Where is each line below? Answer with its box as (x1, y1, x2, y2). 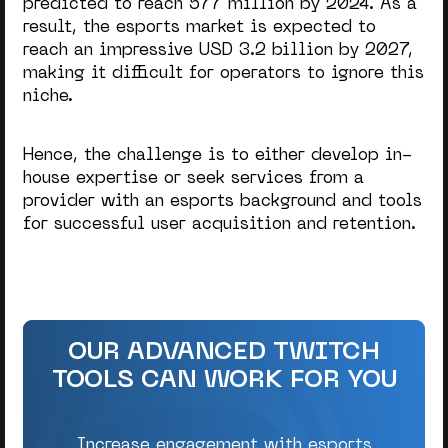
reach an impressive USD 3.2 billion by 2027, (22, 42, 413, 59)
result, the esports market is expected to (22, 19, 376, 36)
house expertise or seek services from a (22, 170, 364, 187)
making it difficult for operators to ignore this (22, 65, 424, 82)
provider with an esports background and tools (22, 193, 422, 210)
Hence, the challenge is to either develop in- (22, 147, 412, 164)
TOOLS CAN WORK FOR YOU (51, 369, 397, 393)
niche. (22, 88, 79, 105)
